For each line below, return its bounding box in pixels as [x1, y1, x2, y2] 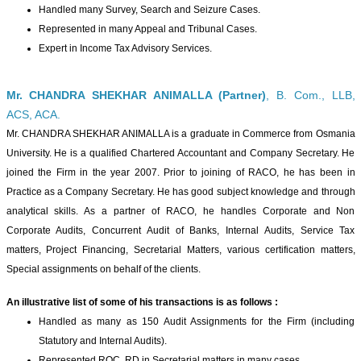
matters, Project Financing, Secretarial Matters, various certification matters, [6, 244, 355, 255]
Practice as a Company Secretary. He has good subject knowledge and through [6, 186, 355, 197]
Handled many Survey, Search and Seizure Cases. [38, 4, 260, 15]
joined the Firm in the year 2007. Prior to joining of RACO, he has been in [6, 167, 355, 178]
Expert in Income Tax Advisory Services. [38, 43, 212, 54]
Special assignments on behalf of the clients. [6, 263, 201, 275]
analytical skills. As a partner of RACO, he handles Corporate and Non [6, 205, 355, 217]
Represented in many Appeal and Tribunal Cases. [38, 23, 257, 35]
